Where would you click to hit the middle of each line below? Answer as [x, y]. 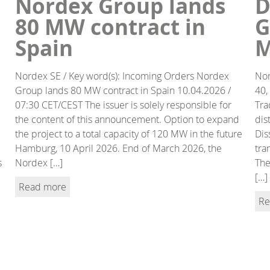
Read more [43, 187]
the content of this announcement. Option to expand [127, 119]
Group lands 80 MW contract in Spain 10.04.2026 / [123, 90]
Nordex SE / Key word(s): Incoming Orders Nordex [122, 76]
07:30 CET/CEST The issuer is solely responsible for [124, 105]
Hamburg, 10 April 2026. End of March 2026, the [119, 148]
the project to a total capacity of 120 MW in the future [129, 133]
